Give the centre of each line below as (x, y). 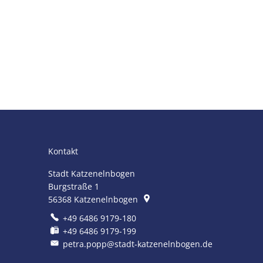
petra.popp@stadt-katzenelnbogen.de (137, 244)
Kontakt (63, 151)
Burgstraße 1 (74, 186)
